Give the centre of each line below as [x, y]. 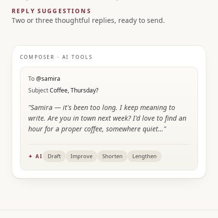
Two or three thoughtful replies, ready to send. [88, 20]
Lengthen [145, 156]
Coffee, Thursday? [74, 90]
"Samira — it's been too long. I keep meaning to [102, 107]
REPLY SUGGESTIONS [52, 11]
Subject [39, 90]
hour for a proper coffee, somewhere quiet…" [97, 129]
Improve [82, 156]
